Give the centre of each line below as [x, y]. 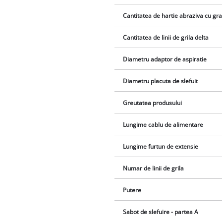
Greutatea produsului [153, 103]
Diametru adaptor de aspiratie [165, 59]
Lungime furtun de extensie [161, 146]
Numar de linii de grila [154, 168]
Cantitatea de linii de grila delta [166, 37]
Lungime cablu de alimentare [163, 124]
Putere [132, 190]
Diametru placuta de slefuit [161, 81]
